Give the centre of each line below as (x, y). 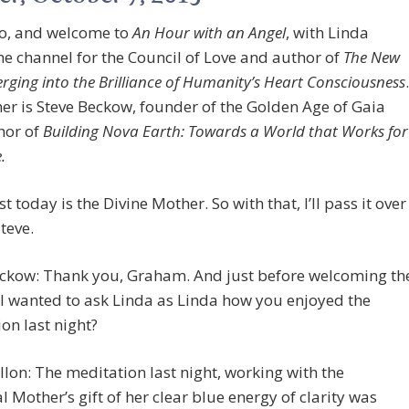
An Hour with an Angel (209, 33)
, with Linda (327, 33)
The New (372, 58)
